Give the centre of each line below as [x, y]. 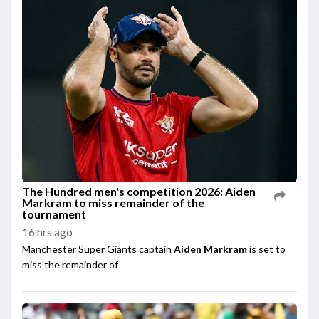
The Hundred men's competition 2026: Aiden [139, 191]
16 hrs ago [47, 232]
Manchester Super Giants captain [98, 249]
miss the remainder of [70, 264]
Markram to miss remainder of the [113, 202]
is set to [267, 249]
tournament [54, 214]
